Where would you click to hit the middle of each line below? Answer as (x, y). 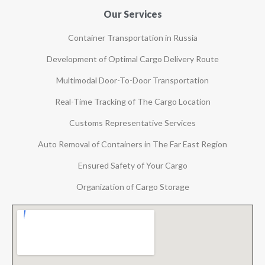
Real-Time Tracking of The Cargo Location (132, 102)
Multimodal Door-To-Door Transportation (132, 80)
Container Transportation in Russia (132, 38)
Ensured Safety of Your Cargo (132, 166)
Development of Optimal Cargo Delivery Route (132, 59)
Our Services (132, 14)
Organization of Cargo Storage (132, 187)
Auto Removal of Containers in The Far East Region (132, 144)
